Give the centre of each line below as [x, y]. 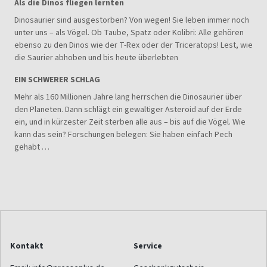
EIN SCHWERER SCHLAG [57, 79]
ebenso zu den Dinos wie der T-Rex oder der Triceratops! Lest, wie [133, 45]
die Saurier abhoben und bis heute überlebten [96, 57]
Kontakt [27, 246]
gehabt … [32, 147]
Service [148, 246]
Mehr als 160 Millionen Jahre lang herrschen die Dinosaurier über [128, 97]
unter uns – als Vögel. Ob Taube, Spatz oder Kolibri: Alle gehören [129, 32]
